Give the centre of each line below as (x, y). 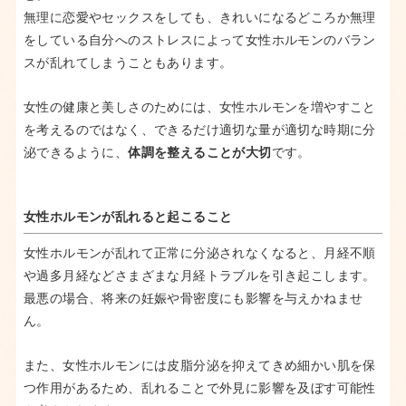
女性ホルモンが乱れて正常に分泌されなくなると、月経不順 (199, 254)
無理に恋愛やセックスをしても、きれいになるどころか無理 (199, 18)
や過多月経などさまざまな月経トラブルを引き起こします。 (199, 276)
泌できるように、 (76, 153)
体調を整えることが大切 (200, 153)
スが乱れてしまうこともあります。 (128, 63)
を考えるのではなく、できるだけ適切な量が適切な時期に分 (199, 130)
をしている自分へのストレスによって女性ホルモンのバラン (199, 41)
